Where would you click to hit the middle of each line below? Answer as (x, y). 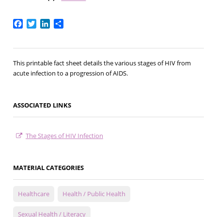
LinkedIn (65, 23)
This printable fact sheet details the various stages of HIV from (102, 63)
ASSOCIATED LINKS (42, 105)
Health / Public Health (94, 194)
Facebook (40, 23)
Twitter (49, 23)
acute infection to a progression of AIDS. (70, 73)
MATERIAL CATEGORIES (48, 168)
